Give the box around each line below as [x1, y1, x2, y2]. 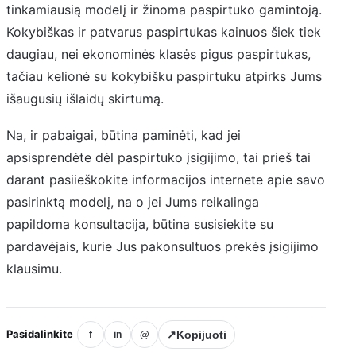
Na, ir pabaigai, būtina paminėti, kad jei [6, 126, 241, 143]
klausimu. [6, 260, 62, 277]
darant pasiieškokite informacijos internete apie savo [6, 171, 325, 188]
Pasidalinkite [6, 327, 73, 341]
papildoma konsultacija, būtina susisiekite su [6, 215, 273, 232]
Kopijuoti [176, 327, 226, 341]
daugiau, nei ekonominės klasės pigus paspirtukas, [6, 45, 311, 62]
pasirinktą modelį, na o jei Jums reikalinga [6, 193, 259, 210]
